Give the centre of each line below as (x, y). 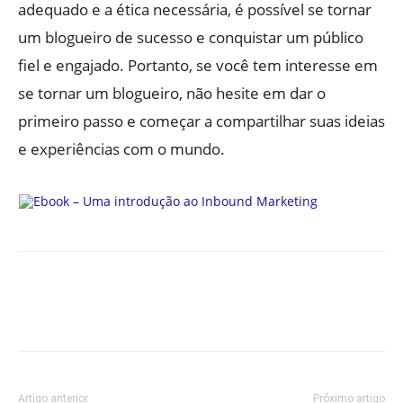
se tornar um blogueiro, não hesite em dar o (172, 94)
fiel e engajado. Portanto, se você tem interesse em (198, 66)
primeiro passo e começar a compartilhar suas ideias (201, 121)
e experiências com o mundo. (121, 149)
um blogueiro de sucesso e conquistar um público (191, 38)
